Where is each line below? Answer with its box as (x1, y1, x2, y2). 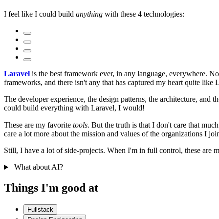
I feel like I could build (4, 10, 76, 19)
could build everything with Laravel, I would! (4, 104, 145, 112)
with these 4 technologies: (103, 10, 184, 19)
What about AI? (12, 163, 63, 172)
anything (76, 10, 103, 19)
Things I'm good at (4, 181, 98, 195)
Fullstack (27, 206, 53, 214)
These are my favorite (4, 121, 73, 130)
